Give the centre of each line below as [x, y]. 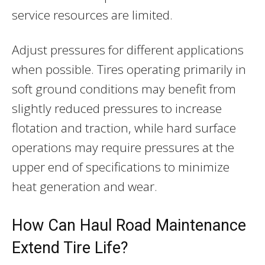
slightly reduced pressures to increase [117, 108]
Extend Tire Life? [70, 248]
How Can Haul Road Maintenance [129, 225]
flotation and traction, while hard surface [124, 127]
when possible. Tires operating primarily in [129, 69]
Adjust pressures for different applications [128, 49]
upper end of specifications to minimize [121, 167]
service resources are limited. [92, 14]
